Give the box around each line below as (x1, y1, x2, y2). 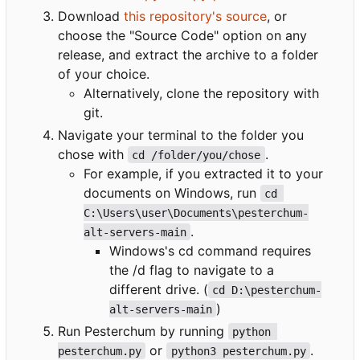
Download (58, 7, 124, 24)
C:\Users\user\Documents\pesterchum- (84, 206, 309, 219)
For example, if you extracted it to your (84, 165, 323, 182)
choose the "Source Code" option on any (58, 27, 307, 43)
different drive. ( (109, 280, 208, 297)
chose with (58, 145, 128, 162)
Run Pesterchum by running (58, 322, 228, 339)
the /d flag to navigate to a (109, 261, 274, 278)
